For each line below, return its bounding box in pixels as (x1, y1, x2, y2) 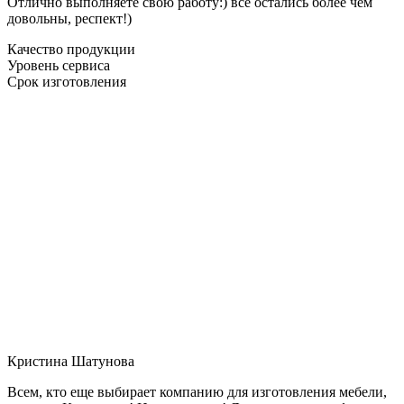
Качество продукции (7, 41, 135, 57)
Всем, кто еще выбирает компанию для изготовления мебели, (7, 383, 387, 399)
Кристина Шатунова (7, 353, 134, 369)
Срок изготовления (7, 73, 126, 89)
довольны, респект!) (7, 10, 132, 26)
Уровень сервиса (7, 57, 110, 73)
